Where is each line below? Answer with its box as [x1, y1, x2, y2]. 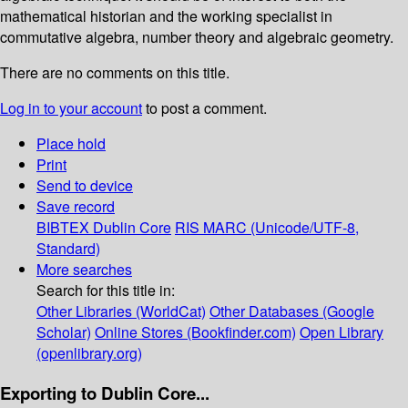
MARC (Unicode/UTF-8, [203, 217, 359, 239]
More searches [36, 259, 132, 280]
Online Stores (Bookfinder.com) [95, 321, 296, 343]
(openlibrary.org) [36, 342, 142, 364]
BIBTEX [36, 217, 89, 239]
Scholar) [36, 321, 91, 343]
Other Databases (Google [209, 301, 374, 322]
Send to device [36, 175, 133, 197]
